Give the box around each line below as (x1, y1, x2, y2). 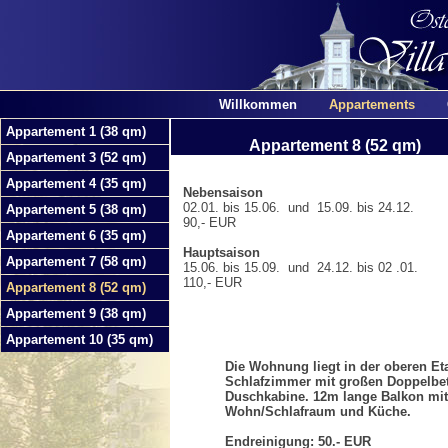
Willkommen (219, 97, 297, 112)
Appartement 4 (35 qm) (6, 176, 146, 191)
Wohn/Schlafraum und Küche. (225, 404, 411, 419)
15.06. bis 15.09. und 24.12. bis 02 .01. (171, 260, 418, 275)
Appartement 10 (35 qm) (6, 332, 153, 347)
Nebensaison (183, 185, 263, 200)
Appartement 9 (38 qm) (6, 306, 146, 321)
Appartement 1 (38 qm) (6, 124, 146, 139)
